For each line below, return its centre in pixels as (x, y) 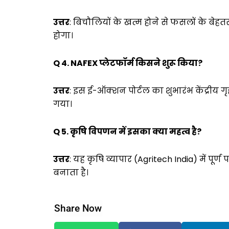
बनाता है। (71, 172)
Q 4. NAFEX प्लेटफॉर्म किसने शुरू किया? (128, 63)
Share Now (78, 208)
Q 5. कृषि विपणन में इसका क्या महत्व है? (127, 131)
